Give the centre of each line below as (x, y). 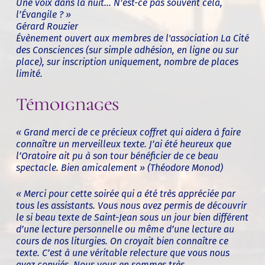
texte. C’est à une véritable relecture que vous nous (122, 253)
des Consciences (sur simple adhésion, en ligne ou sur (127, 50)
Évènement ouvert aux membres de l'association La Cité (132, 38)
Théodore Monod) (186, 167)
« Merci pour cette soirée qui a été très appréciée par (125, 193)
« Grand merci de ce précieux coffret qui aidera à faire (128, 132)
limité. (29, 73)
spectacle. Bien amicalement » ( (83, 167)
